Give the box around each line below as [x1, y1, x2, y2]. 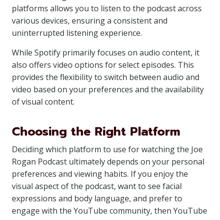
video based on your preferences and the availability [12, 84, 204, 95]
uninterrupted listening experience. [12, 27, 142, 38]
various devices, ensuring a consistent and [12, 15, 167, 26]
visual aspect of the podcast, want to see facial [12, 181, 182, 192]
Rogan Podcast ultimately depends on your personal [12, 156, 204, 167]
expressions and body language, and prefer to [12, 193, 182, 204]
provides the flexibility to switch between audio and [12, 72, 199, 82]
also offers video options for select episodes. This [12, 59, 194, 70]
